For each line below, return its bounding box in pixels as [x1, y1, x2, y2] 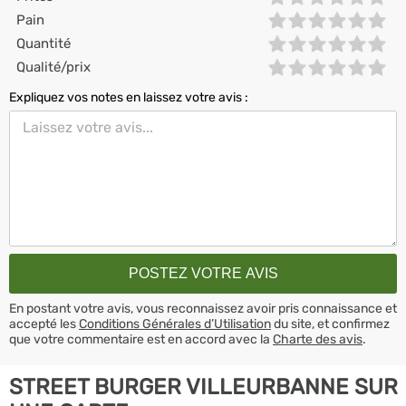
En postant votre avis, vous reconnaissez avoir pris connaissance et [9, 300, 397, 316]
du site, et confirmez [271, 315, 390, 332]
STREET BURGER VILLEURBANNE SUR [9, 373, 398, 400]
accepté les [9, 315, 79, 332]
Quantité [16, 35, 71, 52]
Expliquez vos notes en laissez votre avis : [9, 90, 248, 105]
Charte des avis [273, 331, 362, 347]
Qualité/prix [16, 59, 91, 75]
